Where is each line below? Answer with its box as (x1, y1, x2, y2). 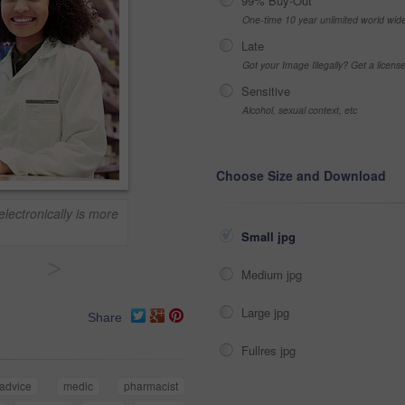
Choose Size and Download (216, 166, 386, 184)
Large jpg (241, 304, 293, 321)
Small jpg (241, 228, 299, 245)
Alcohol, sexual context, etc (242, 103, 357, 117)
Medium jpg (241, 266, 306, 283)
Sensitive (241, 82, 290, 99)
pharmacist (124, 378, 178, 394)
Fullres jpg (241, 342, 299, 359)
